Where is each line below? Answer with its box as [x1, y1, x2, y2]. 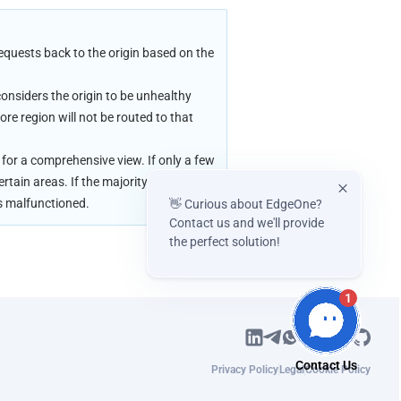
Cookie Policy [304, 363, 371, 377]
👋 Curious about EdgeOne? [169, 197, 322, 211]
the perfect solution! [169, 235, 280, 249]
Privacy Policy [210, 363, 278, 377]
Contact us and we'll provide [169, 216, 324, 230]
